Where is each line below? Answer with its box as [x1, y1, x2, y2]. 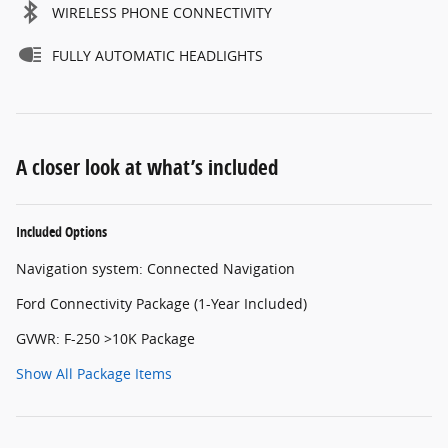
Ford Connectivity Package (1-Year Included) [16, 294, 307, 314]
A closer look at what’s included [16, 153, 278, 182]
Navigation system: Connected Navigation [16, 259, 295, 279]
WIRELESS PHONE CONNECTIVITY [52, 3, 272, 23]
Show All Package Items [16, 364, 172, 384]
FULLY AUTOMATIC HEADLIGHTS [52, 46, 263, 66]
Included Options [16, 222, 107, 242]
